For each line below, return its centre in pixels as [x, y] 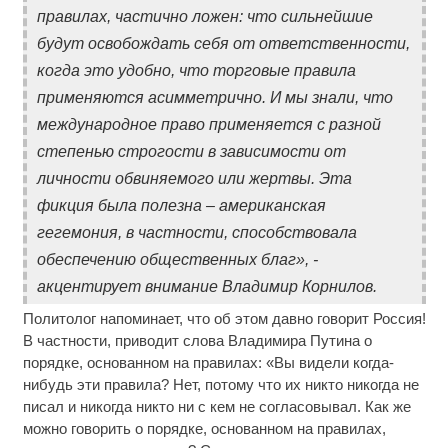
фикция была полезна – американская [181, 205]
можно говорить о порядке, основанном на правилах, [204, 428]
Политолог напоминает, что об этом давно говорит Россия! [224, 318]
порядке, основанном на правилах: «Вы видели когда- [208, 362]
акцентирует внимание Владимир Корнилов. [206, 286]
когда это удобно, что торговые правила [196, 70]
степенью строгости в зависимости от [191, 151]
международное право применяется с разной [208, 124]
